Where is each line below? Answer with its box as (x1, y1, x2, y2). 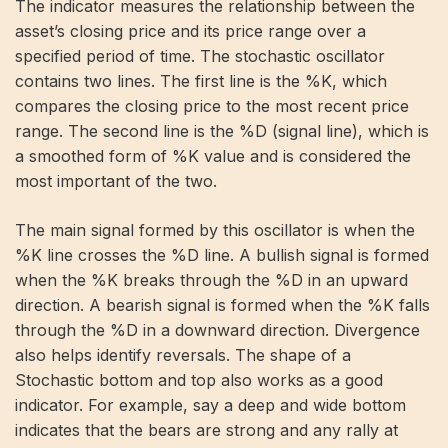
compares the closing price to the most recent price (15, 96, 409, 117)
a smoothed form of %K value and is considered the (15, 146, 411, 167)
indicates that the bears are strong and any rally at (15, 420, 398, 441)
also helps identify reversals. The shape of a (15, 345, 351, 366)
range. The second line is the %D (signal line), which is (15, 121, 429, 142)
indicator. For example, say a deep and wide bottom (15, 395, 406, 416)
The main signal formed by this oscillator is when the (15, 220, 415, 241)
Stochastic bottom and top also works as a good (15, 370, 383, 391)
